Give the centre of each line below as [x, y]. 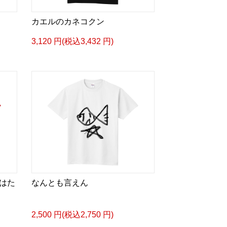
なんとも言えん [60, 183]
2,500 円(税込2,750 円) [72, 215]
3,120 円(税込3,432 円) [72, 41]
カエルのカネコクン [68, 22]
